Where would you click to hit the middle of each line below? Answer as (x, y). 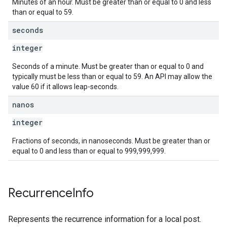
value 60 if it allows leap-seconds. (65, 87)
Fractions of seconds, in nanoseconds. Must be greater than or (111, 141)
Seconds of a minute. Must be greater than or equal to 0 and (108, 66)
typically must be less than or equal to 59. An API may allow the (112, 77)
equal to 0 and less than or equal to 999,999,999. (89, 151)
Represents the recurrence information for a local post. (105, 219)
